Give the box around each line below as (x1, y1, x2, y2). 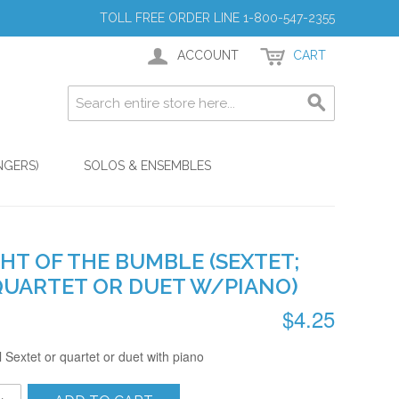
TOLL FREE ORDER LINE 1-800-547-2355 (100, 11, 335, 25)
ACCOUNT (177, 48, 239, 62)
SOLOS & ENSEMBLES (84, 159, 211, 174)
